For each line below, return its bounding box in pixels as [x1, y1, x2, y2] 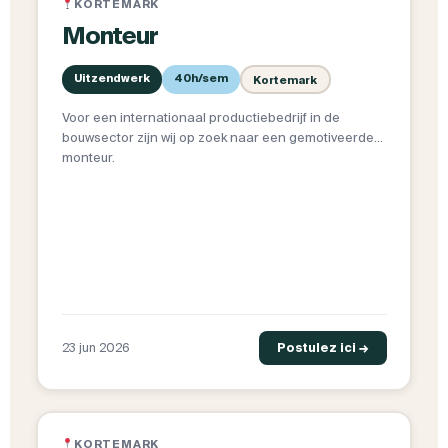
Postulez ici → [276, 341, 369, 355]
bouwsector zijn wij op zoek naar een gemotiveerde [61, 130, 374, 146]
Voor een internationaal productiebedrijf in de [61, 110, 340, 126]
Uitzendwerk [73, 72, 150, 85]
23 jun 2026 [61, 341, 130, 355]
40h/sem [173, 72, 228, 85]
